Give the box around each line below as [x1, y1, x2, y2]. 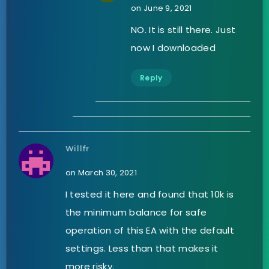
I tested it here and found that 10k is [65, 188, 234, 201]
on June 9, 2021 [131, 2, 192, 14]
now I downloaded [131, 41, 216, 55]
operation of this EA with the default [65, 224, 234, 237]
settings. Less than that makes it [65, 242, 219, 255]
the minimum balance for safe [65, 206, 207, 219]
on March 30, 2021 [65, 167, 137, 179]
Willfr [65, 144, 89, 154]
